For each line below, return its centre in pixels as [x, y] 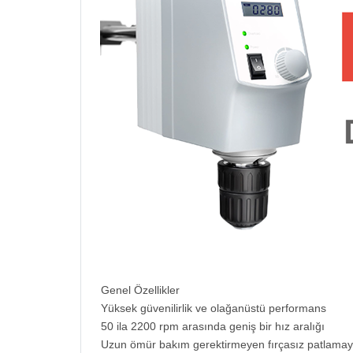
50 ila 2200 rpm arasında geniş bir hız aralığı [213, 326]
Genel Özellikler [140, 290]
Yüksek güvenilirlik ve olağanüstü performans [214, 308]
